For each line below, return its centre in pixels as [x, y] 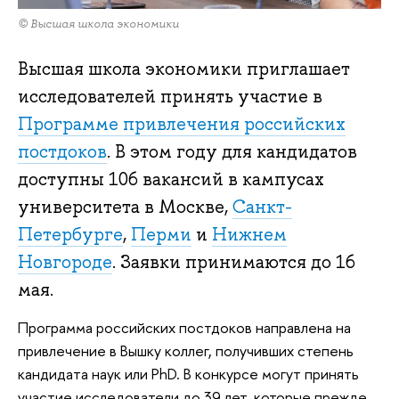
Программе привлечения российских [182, 124]
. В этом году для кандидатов [232, 152]
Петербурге [70, 235]
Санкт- [262, 207]
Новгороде [65, 262]
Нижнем [249, 235]
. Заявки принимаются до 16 [234, 262]
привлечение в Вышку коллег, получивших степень [186, 350]
